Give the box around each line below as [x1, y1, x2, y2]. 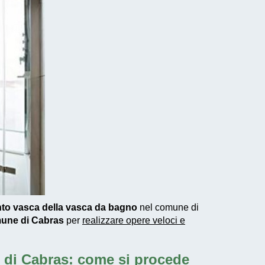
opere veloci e [126, 215, 185, 225]
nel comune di [137, 202, 199, 212]
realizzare [82, 215, 126, 225]
